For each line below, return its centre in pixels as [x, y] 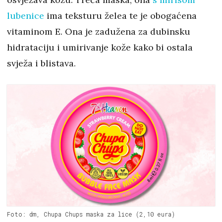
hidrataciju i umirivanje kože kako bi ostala [100, 47]
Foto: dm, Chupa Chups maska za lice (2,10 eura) [91, 214]
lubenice [27, 16]
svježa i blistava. [43, 63]
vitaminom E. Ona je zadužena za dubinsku [99, 31]
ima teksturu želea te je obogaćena [122, 16]
